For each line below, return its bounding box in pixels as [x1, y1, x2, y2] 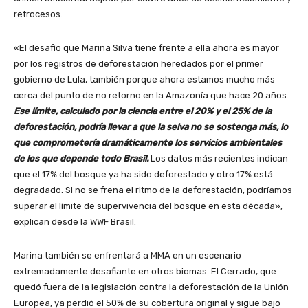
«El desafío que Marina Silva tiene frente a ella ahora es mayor [14, 42, 279, 53]
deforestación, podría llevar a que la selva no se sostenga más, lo [14, 121, 288, 132]
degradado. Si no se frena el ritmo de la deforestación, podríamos [14, 184, 292, 195]
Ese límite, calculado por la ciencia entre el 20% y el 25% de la [14, 105, 272, 116]
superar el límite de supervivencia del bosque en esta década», [14, 200, 283, 211]
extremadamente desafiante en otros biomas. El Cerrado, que [14, 265, 276, 276]
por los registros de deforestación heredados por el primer [14, 58, 263, 69]
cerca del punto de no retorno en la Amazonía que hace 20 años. [14, 89, 289, 100]
